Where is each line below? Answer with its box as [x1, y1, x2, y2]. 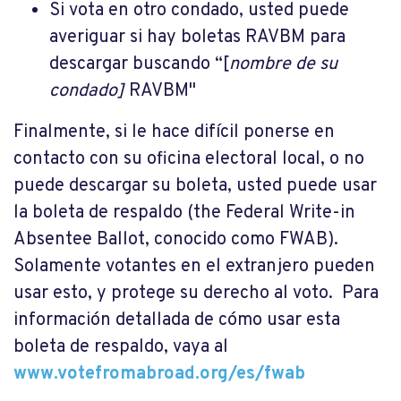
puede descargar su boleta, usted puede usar [13, 175, 377, 199]
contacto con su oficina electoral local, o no [13, 148, 364, 172]
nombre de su [229, 53, 337, 77]
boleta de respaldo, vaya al [13, 336, 228, 360]
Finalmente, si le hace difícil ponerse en [13, 121, 335, 145]
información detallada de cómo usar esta [13, 309, 340, 333]
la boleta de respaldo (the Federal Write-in [13, 201, 355, 226]
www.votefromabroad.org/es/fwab [13, 363, 305, 387]
